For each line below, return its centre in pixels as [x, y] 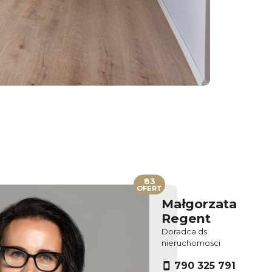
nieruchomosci [191, 243]
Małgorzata [199, 204]
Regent [186, 219]
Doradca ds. [185, 232]
